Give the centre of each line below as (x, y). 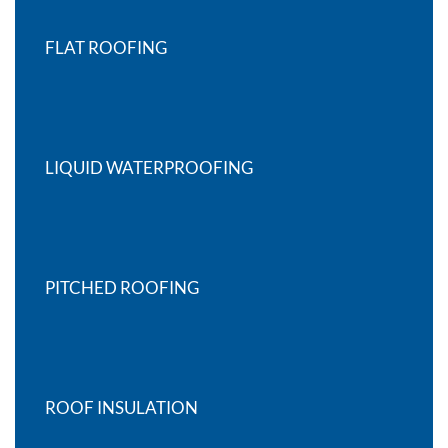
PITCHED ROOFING (122, 287)
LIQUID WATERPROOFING (149, 167)
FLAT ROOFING (106, 47)
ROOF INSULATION (121, 407)
